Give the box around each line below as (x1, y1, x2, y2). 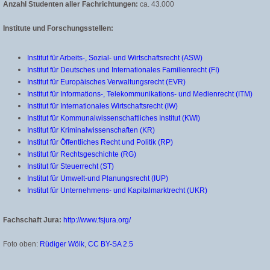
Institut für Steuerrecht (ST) (27, 162, 114, 171)
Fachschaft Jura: (3, 216, 61, 224)
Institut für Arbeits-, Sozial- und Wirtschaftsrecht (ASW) (27, 54, 202, 62)
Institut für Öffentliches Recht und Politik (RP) (27, 138, 173, 146)
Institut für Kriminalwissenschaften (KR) (27, 126, 155, 134)
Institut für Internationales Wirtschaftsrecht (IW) (27, 102, 178, 110)
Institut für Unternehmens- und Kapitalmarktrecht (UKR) (27, 186, 207, 195)
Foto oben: (3, 240, 40, 248)
